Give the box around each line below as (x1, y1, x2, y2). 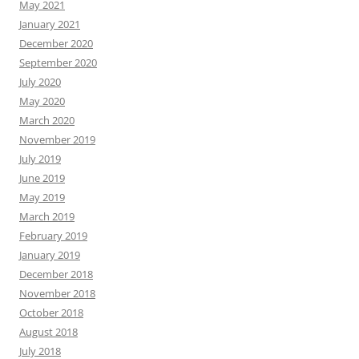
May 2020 (19, 94, 65, 108)
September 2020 (19, 55, 97, 70)
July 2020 (19, 75, 61, 89)
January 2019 (19, 248, 80, 262)
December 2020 (19, 36, 93, 50)
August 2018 (19, 325, 78, 339)
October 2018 (19, 305, 83, 320)
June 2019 (19, 171, 65, 185)
